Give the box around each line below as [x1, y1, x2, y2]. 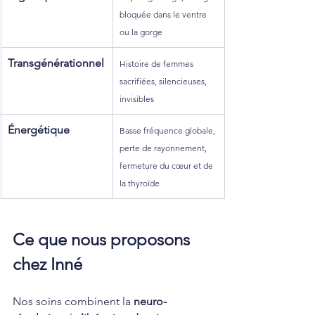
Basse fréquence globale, [120, 124, 217, 136]
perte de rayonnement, [120, 142, 209, 153]
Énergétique [8, 122, 70, 136]
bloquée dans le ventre [120, 8, 209, 20]
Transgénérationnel [8, 56, 104, 70]
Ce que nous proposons [13, 229, 194, 250]
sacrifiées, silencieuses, [120, 75, 209, 86]
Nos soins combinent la [13, 294, 134, 308]
